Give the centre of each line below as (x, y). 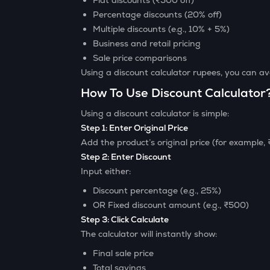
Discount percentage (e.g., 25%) (157, 190)
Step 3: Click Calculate (125, 219)
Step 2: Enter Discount (126, 157)
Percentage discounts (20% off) (158, 14)
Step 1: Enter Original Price (135, 128)
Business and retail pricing (147, 43)
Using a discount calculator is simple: (155, 113)
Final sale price (124, 253)
